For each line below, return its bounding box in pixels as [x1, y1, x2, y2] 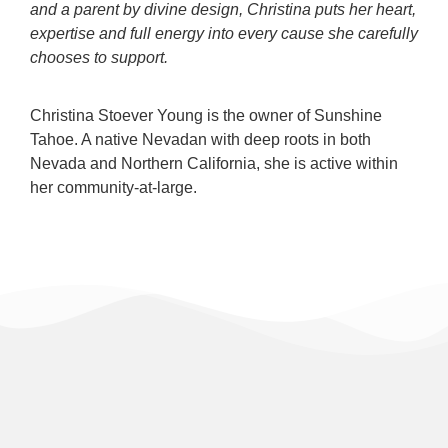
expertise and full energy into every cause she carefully [30, 24, 418, 42]
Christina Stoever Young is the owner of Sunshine [30, 107, 382, 125]
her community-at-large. [30, 179, 197, 197]
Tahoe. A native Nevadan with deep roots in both [30, 131, 371, 149]
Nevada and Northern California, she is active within [30, 155, 398, 173]
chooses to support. [30, 48, 168, 66]
